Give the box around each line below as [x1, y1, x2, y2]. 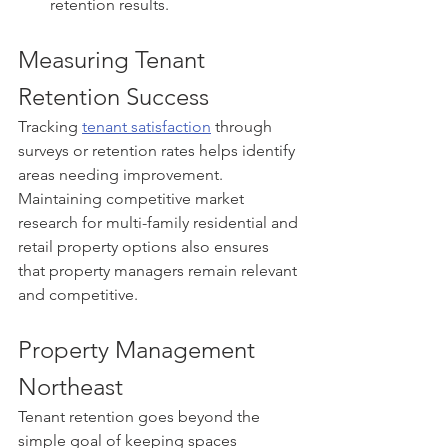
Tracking [18, 116, 82, 136]
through [211, 116, 276, 136]
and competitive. [18, 284, 138, 304]
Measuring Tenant [18, 44, 211, 74]
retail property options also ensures [18, 236, 273, 256]
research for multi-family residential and [18, 212, 302, 232]
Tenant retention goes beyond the [18, 406, 264, 426]
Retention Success [18, 81, 209, 111]
